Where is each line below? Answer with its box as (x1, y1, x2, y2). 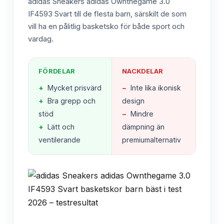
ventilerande (38, 135, 80, 144)
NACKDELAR (122, 67, 163, 75)
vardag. (28, 34, 53, 44)
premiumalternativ (122, 135, 181, 144)
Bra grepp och (47, 96, 95, 105)
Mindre (130, 109, 153, 118)
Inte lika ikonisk (130, 83, 181, 92)
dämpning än (122, 122, 164, 131)
